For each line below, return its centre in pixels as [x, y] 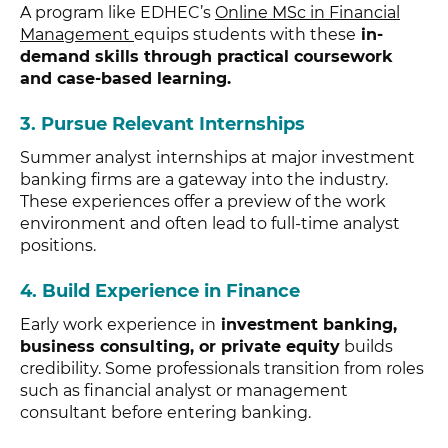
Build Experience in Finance [171, 291]
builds [366, 347]
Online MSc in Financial [307, 13]
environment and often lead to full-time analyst [210, 224]
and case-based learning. [125, 79]
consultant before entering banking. [165, 413]
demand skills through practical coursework [206, 57]
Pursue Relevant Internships [173, 124]
